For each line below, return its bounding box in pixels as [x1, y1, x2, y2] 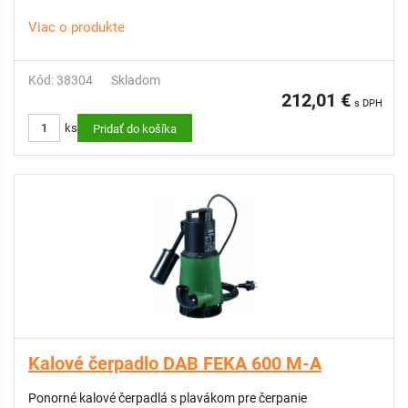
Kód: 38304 [28, 73, 93, 87]
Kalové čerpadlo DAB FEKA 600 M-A [28, 352, 321, 374]
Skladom [111, 73, 160, 87]
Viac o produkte [28, 19, 125, 36]
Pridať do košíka [93, 122, 177, 136]
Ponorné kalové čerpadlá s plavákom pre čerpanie [28, 391, 307, 405]
